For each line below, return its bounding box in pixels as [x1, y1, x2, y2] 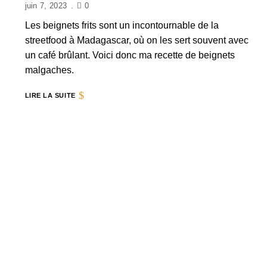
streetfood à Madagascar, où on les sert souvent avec [24, 35, 249, 45]
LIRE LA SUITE [24, 92, 76, 99]
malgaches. [24, 65, 74, 75]
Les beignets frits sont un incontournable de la [24, 20, 219, 30]
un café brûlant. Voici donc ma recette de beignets [24, 50, 235, 60]
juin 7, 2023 [24, 1, 67, 10]
